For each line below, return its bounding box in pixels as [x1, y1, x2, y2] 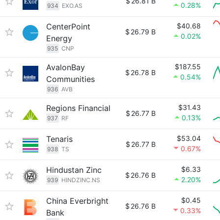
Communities [46, 74, 95, 84]
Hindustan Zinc [46, 165, 102, 175]
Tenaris [46, 134, 73, 144]
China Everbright [46, 196, 109, 206]
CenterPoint [46, 22, 90, 31]
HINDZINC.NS [61, 176, 100, 184]
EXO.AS [62, 2, 82, 9]
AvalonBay [46, 62, 85, 72]
